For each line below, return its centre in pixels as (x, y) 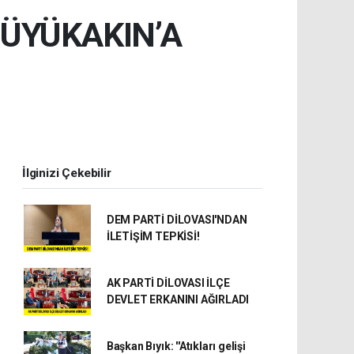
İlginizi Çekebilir (67, 173)
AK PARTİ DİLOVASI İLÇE (168, 283)
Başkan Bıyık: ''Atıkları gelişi (176, 346)
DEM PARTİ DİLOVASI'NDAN (177, 220)
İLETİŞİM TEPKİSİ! (153, 236)
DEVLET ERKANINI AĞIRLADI (178, 299)
